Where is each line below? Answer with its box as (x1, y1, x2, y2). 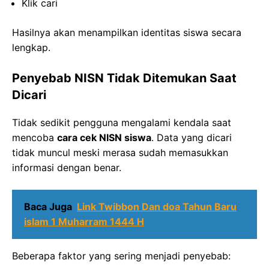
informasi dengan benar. (12, 162, 121, 174)
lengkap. (12, 41, 50, 54)
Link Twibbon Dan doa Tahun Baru (77, 201, 237, 213)
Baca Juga (24, 201, 72, 213)
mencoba (12, 131, 57, 144)
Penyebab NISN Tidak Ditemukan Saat (12, 71, 237, 86)
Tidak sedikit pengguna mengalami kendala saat (12, 116, 231, 129)
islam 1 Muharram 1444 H (24, 216, 144, 228)
